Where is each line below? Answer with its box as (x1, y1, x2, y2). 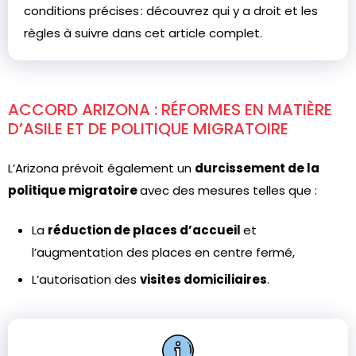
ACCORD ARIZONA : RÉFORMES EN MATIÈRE (8, 99, 332, 121)
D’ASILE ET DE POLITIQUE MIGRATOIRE (8, 118, 288, 140)
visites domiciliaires (140, 271, 267, 288)
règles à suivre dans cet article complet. (24, 25, 262, 41)
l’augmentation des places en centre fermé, (32, 244, 298, 261)
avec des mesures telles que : (140, 182, 317, 199)
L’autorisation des (32, 271, 140, 288)
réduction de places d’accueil (48, 222, 243, 238)
